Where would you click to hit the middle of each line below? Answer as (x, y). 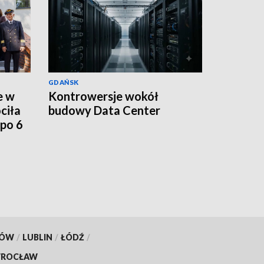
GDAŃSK (64, 82)
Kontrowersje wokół (103, 96)
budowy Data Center (104, 110)
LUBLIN (37, 237)
